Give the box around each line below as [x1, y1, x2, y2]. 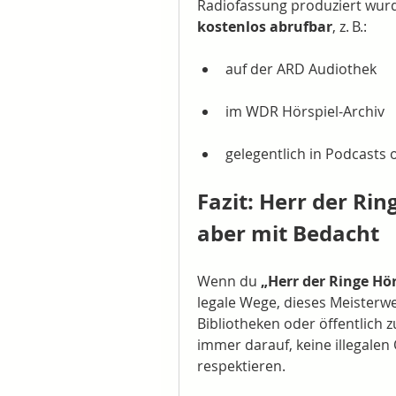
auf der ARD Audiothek [225, 59, 377, 79]
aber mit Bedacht [197, 218, 379, 248]
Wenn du [197, 271, 261, 291]
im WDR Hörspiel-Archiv [225, 102, 385, 121]
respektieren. [197, 356, 286, 376]
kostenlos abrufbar [197, 17, 332, 36]
